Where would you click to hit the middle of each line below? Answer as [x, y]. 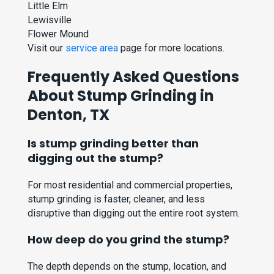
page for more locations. [172, 48]
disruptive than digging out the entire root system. [134, 213]
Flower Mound [58, 34]
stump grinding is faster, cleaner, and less [117, 199]
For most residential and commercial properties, [130, 185]
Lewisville [50, 20]
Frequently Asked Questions [134, 77]
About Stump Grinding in [121, 96]
